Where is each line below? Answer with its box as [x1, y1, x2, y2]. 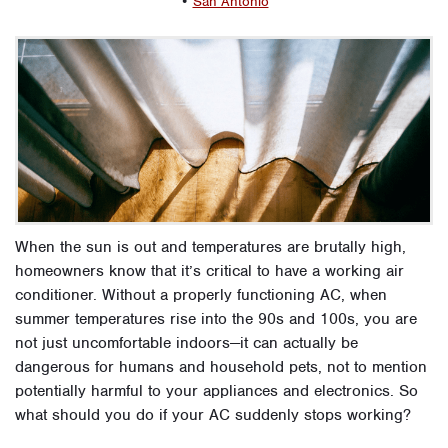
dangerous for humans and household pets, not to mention [15, 357, 427, 378]
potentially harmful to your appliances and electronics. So [15, 381, 418, 402]
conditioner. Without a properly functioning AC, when [15, 285, 387, 306]
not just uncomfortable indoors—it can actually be [15, 333, 358, 354]
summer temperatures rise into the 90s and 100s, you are [15, 309, 417, 330]
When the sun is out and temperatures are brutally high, [15, 237, 406, 258]
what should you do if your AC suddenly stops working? [15, 405, 411, 426]
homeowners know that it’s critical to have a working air [15, 261, 404, 282]
